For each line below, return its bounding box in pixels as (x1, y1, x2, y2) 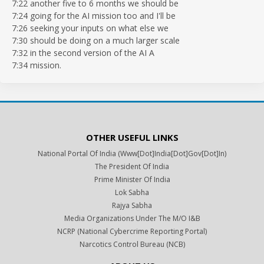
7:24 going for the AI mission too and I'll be (12, 9, 176, 21)
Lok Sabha (115, 187, 149, 197)
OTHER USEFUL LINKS (85, 131, 179, 143)
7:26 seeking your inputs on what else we (12, 22, 169, 34)
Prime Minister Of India (94, 174, 170, 184)
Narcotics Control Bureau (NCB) (79, 239, 185, 249)
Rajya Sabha (112, 200, 152, 210)
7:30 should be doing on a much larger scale (12, 34, 180, 46)
